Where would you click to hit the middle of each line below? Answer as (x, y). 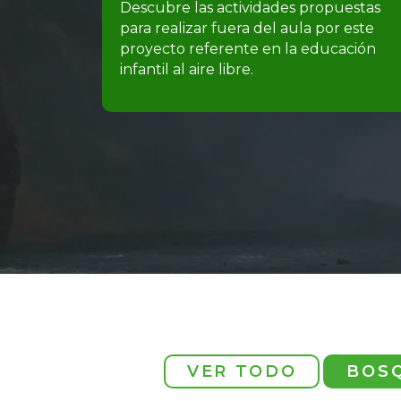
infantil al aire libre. (187, 69)
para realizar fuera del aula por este (247, 28)
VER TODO (242, 371)
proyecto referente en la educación (248, 48)
